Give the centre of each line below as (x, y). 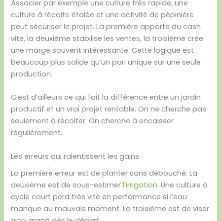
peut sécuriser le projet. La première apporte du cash (106, 27)
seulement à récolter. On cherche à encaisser (92, 121)
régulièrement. (37, 133)
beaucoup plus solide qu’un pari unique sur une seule (106, 62)
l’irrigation (140, 185)
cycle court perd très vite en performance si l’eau (99, 197)
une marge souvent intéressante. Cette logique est (103, 50)
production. (32, 74)
